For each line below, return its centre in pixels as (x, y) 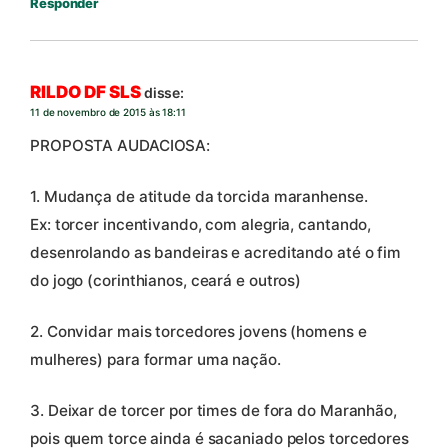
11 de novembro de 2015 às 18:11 (108, 112)
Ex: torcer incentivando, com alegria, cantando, (201, 225)
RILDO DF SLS (85, 92)
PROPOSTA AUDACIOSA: (120, 146)
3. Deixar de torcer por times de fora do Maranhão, (213, 411)
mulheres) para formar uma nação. (155, 360)
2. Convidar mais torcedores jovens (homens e (198, 332)
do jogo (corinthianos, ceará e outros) (166, 281)
